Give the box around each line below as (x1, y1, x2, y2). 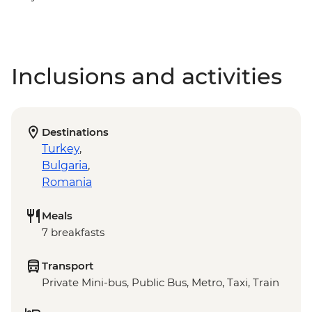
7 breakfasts (42, 226, 104, 240)
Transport (42, 259, 93, 273)
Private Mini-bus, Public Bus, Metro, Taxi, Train (42, 276, 279, 290)
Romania (42, 175, 92, 189)
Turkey (42, 142, 79, 156)
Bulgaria (42, 159, 88, 173)
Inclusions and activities (11, 63, 282, 91)
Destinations (42, 125, 109, 139)
